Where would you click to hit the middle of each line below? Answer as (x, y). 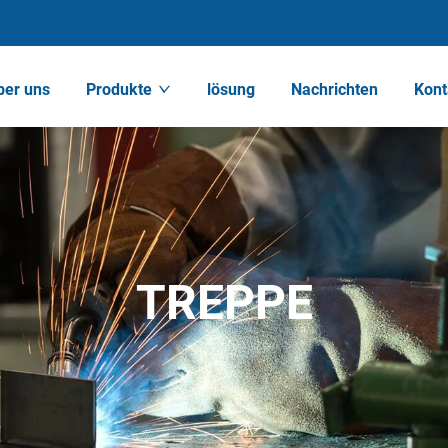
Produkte (119, 89)
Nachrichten (335, 89)
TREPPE (224, 302)
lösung (231, 89)
